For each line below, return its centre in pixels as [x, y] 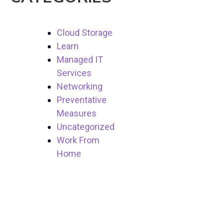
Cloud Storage [85, 33]
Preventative [82, 100]
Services [74, 73]
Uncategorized [86, 127]
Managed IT [80, 60]
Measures [77, 113]
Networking [80, 87]
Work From [78, 140]
